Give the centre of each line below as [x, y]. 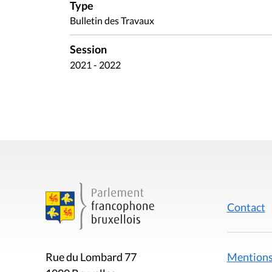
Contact [246, 207]
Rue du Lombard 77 [91, 257]
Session [88, 50]
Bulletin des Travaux [112, 21]
